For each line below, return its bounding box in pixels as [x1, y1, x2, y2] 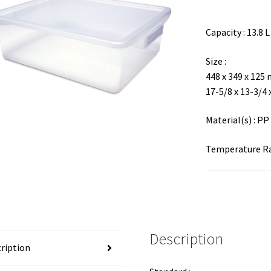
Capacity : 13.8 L [205, 25, 270, 38]
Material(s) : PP [205, 114, 269, 126]
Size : [205, 54, 226, 67]
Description [149, 229, 224, 249]
